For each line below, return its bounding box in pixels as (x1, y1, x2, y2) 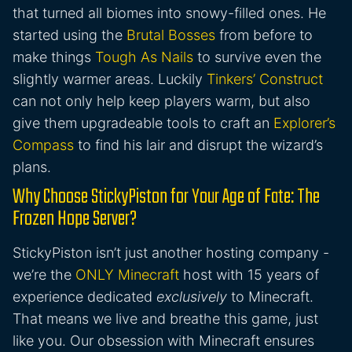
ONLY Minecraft (75, 266, 179, 284)
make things (13, 49, 95, 66)
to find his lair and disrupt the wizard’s (74, 137, 323, 154)
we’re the (13, 266, 75, 284)
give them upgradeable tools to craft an (13, 115, 273, 132)
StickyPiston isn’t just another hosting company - (13, 244, 329, 262)
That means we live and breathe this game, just (13, 310, 318, 328)
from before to (215, 27, 313, 44)
